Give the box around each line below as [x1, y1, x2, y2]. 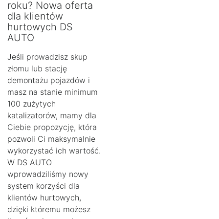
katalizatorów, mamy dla [7, 110, 96, 121]
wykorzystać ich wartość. [7, 146, 101, 156]
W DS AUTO [7, 157, 52, 168]
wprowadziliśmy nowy [7, 169, 88, 179]
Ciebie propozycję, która [7, 122, 97, 132]
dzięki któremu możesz [7, 204, 90, 215]
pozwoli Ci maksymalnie [7, 134, 95, 144]
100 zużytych [7, 99, 56, 109]
